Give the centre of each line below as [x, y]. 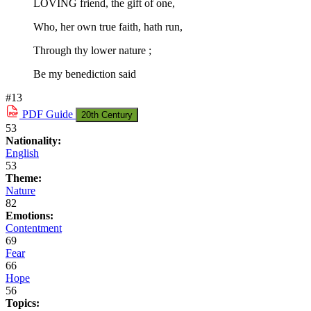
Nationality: [33, 140]
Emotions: [30, 215]
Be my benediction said [85, 74]
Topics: [23, 303]
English [22, 153]
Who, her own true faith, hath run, [108, 26]
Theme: [24, 178]
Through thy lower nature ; [92, 50]
